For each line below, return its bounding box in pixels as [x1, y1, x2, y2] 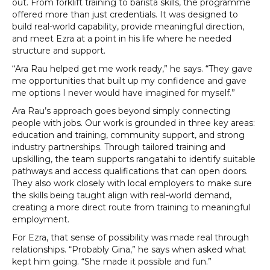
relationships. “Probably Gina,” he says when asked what [12, 244, 246, 256]
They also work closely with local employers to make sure [12, 178, 252, 189]
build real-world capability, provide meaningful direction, [12, 21, 244, 33]
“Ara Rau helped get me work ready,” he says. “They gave [12, 63, 253, 75]
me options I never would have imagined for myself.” [12, 87, 235, 99]
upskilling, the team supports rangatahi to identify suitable [12, 154, 256, 165]
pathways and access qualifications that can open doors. [12, 166, 248, 177]
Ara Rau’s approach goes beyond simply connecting [12, 105, 230, 117]
